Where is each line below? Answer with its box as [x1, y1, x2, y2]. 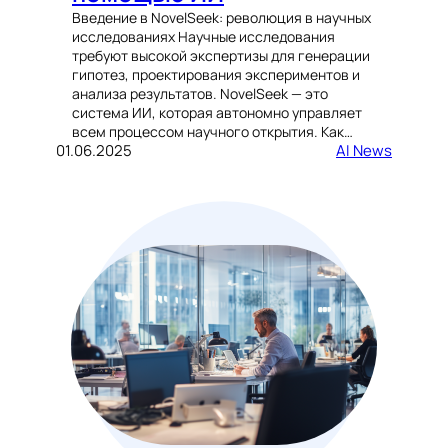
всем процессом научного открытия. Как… [72, 122, 353, 142]
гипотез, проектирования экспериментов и [72, 65, 360, 85]
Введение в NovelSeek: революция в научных [72, 8, 371, 28]
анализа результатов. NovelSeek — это [72, 84, 328, 104]
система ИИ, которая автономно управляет [72, 103, 362, 123]
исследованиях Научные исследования [72, 27, 335, 47]
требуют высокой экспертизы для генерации [72, 46, 370, 66]
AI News [336, 140, 392, 162]
